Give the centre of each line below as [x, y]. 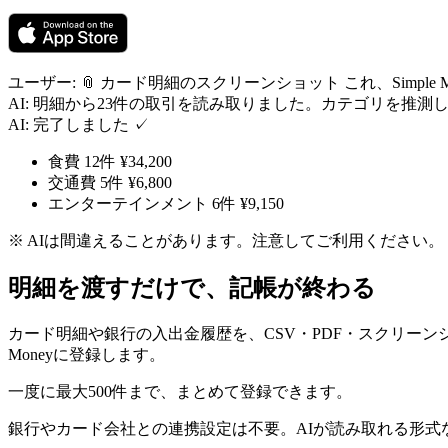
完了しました [83, 124]
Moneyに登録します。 [86, 354]
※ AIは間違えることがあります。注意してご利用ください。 [226, 240]
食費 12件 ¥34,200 [110, 161]
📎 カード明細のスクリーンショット [210, 82]
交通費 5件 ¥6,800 [110, 182]
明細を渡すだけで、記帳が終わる [192, 287]
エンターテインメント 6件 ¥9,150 [166, 203]
